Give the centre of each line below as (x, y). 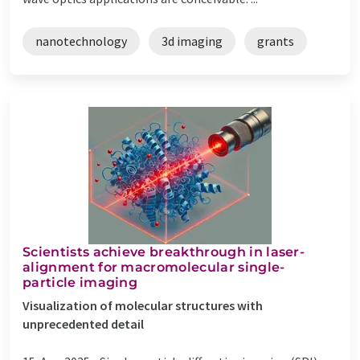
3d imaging (192, 41)
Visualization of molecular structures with (143, 305)
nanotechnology (81, 41)
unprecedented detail (83, 323)
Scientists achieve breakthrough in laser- (164, 252)
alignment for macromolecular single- (154, 267)
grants (276, 41)
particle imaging (80, 282)
